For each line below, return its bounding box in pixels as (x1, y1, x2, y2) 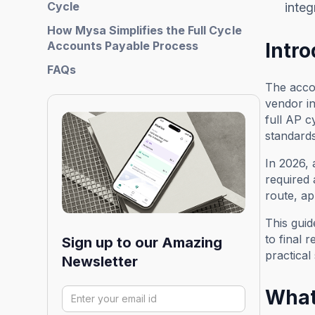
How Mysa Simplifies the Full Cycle (47, 23, 242, 38)
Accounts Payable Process (47, 39, 199, 53)
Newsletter (62, 252, 139, 270)
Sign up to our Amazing (62, 233, 223, 251)
